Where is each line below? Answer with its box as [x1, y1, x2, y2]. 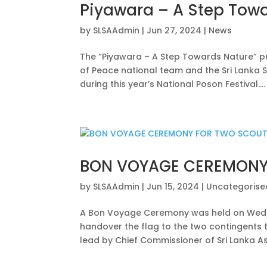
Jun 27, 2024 [147, 24, 202, 36]
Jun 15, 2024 [147, 181, 200, 193]
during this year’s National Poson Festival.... [80, 78, 266, 90]
